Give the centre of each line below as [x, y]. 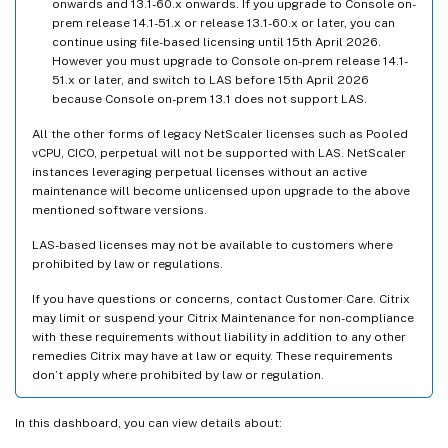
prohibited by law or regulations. [127, 263]
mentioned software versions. [119, 209]
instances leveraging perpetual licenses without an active [199, 171]
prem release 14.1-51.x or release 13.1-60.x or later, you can [223, 22]
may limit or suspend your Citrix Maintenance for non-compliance [223, 317]
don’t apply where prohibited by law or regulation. [178, 374]
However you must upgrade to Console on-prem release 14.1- [230, 60]
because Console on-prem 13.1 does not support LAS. [209, 98]
